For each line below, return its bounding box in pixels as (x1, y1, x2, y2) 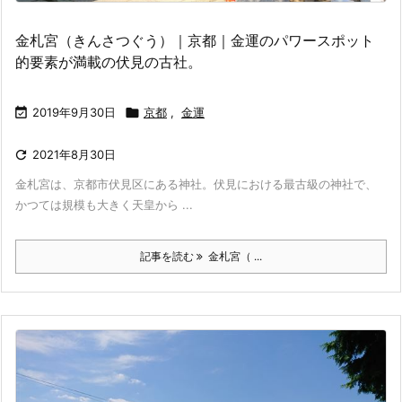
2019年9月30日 (32, 104, 116, 119)
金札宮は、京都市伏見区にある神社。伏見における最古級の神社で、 (15, 176, 377, 191)
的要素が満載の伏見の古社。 (15, 52, 202, 71)
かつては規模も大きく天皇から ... (15, 197, 193, 212)
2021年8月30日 (32, 146, 116, 162)
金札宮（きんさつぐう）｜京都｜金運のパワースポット (15, 31, 374, 49)
